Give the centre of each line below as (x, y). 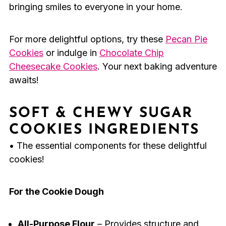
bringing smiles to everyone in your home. (96, 7)
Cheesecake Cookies (53, 67)
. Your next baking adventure (157, 67)
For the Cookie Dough (56, 192)
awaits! (24, 80)
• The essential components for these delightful (108, 146)
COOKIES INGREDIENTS (104, 130)
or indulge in (71, 53)
